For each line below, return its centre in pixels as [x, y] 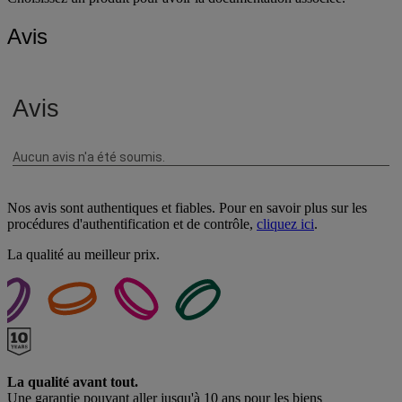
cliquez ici [285, 223]
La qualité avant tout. [73, 381]
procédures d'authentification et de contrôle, [132, 223]
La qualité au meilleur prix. [83, 254]
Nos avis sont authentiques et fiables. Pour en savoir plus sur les [187, 207]
